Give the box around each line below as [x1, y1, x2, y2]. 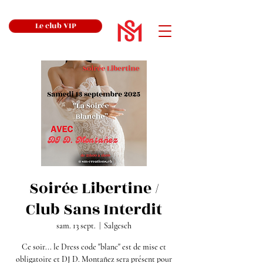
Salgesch [104, 221, 131, 231]
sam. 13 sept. [56, 221, 96, 231]
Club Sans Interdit [26, 198, 162, 221]
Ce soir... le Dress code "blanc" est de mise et [22, 242, 166, 252]
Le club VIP [35, 20, 76, 32]
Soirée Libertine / [29, 177, 159, 200]
